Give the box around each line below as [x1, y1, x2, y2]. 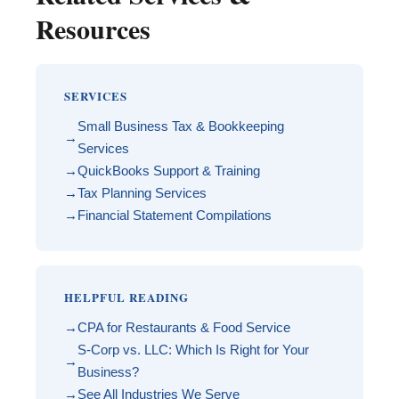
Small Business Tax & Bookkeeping [77, 118, 284, 134]
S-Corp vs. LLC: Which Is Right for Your [77, 342, 309, 358]
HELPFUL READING [64, 289, 189, 306]
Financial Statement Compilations [77, 208, 272, 224]
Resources [36, 9, 151, 49]
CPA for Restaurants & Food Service [77, 320, 290, 336]
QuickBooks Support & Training [77, 163, 260, 179]
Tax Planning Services [77, 185, 207, 201]
